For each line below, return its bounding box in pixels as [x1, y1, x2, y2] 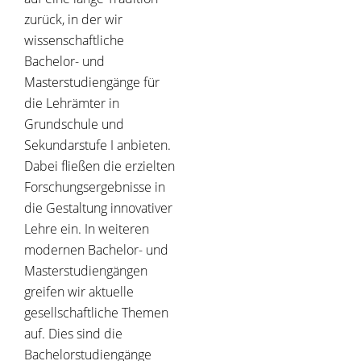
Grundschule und [24, 115, 124, 134]
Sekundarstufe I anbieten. [24, 136, 171, 155]
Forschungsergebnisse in [24, 178, 165, 197]
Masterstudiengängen [24, 262, 147, 280]
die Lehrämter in [24, 94, 119, 113]
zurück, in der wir [24, 10, 122, 29]
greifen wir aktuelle [24, 283, 134, 301]
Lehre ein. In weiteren [24, 220, 149, 239]
